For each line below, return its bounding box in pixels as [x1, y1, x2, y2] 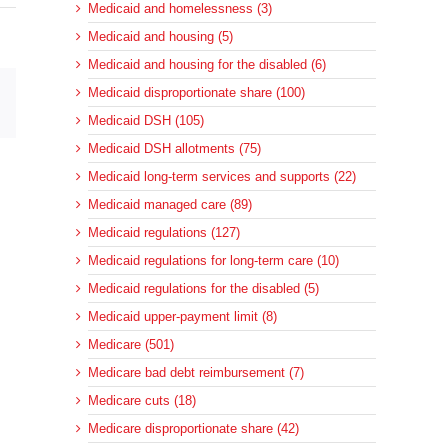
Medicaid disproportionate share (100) [88, 85, 305, 101]
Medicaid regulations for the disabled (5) [88, 281, 319, 297]
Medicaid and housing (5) [88, 29, 233, 45]
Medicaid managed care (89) [88, 197, 252, 213]
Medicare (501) [88, 337, 174, 353]
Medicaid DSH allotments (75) [88, 141, 261, 157]
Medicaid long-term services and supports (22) [88, 169, 356, 185]
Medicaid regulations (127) [88, 225, 240, 241]
